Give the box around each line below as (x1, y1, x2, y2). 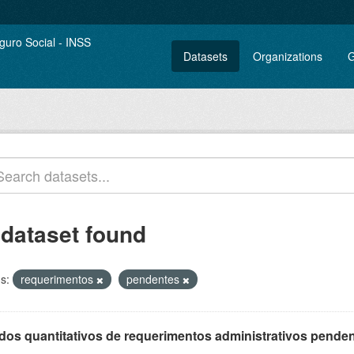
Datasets (183, 48, 228, 64)
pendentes (126, 271, 183, 287)
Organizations (253, 48, 322, 64)
